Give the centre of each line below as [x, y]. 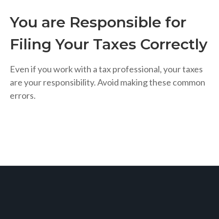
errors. [23, 96]
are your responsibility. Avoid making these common [108, 82]
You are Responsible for [98, 22]
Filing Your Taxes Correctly [109, 44]
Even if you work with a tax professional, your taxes [106, 69]
